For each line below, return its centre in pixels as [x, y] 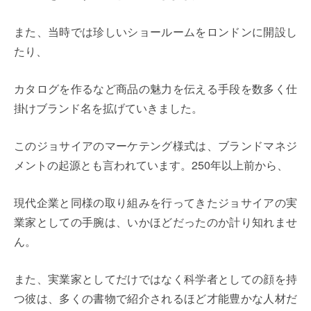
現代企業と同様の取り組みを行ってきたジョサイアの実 [155, 203]
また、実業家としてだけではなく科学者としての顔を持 [155, 279]
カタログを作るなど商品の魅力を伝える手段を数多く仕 [155, 89]
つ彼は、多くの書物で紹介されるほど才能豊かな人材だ [155, 299]
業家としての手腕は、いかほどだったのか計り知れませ [155, 222]
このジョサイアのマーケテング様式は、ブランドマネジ [155, 146]
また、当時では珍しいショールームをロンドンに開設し [155, 32]
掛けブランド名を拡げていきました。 [108, 108]
